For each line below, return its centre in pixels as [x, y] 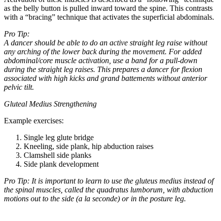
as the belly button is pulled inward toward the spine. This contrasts [108, 8]
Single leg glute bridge [59, 137]
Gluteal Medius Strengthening [50, 104]
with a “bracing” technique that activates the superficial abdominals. [109, 17]
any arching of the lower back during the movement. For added [103, 51]
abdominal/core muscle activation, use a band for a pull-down [101, 60]
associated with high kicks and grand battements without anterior [106, 78]
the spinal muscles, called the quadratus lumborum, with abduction [109, 189]
